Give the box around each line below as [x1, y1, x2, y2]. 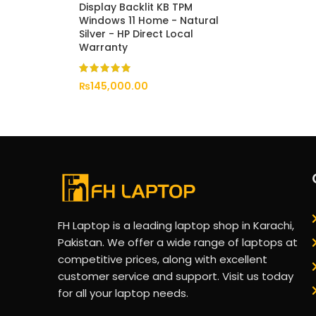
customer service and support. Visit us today [58, 268, 293, 284]
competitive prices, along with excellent [58, 251, 267, 267]
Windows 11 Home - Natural [79, 13, 219, 28]
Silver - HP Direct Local [79, 27, 193, 41]
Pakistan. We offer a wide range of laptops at [58, 234, 298, 250]
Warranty [79, 40, 128, 54]
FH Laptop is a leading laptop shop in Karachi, [58, 217, 294, 233]
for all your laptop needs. [58, 285, 188, 300]
